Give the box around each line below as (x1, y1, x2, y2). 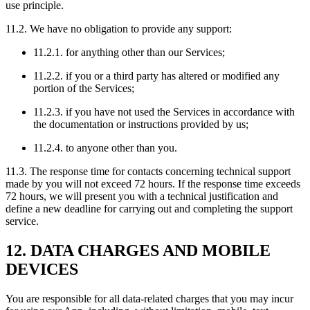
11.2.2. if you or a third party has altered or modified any (33, 69, 280, 82)
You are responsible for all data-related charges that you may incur (6, 292, 293, 304)
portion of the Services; (33, 82, 134, 94)
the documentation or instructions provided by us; (33, 118, 248, 130)
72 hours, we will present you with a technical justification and (6, 190, 278, 202)
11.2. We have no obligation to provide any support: (6, 22, 232, 35)
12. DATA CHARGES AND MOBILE (6, 241, 271, 259)
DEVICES (6, 259, 78, 278)
